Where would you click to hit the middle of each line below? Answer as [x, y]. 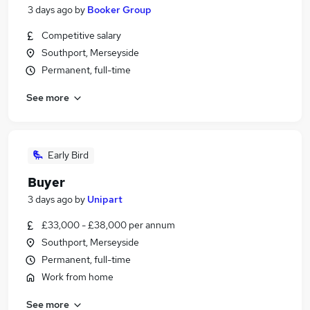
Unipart [105, 199]
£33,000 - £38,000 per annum [108, 225]
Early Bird [68, 155]
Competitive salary [81, 35]
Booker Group [119, 10]
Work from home [77, 277]
